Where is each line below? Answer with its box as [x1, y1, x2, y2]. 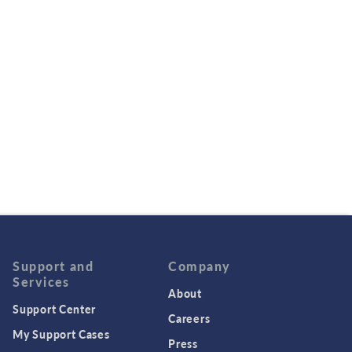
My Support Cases [13, 326, 110, 343]
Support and [13, 257, 94, 276]
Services [13, 273, 70, 291]
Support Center [13, 301, 97, 317]
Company [168, 257, 231, 276]
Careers [168, 310, 211, 327]
